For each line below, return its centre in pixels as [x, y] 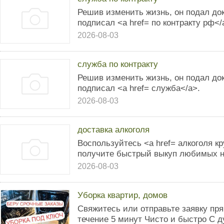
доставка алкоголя [113, 129]
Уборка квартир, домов [122, 195]
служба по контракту [118, 64]
